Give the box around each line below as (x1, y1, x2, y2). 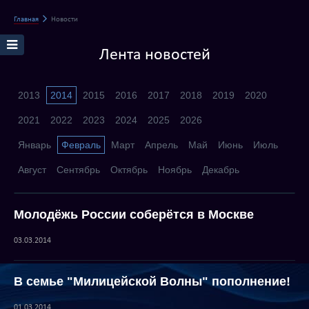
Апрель (145, 139, 178, 150)
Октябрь (110, 164, 148, 175)
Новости (50, 15, 78, 23)
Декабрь (202, 164, 239, 175)
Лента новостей (99, 47, 210, 63)
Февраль (61, 139, 101, 150)
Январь (18, 139, 51, 150)
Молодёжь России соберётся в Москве (14, 208, 254, 221)
